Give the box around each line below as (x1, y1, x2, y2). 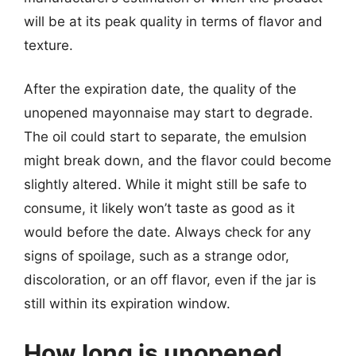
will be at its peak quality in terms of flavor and (24, 13, 323, 29)
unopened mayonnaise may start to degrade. (24, 105, 313, 121)
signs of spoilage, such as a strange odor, (24, 248, 289, 264)
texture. (24, 37, 73, 53)
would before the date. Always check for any (24, 224, 311, 240)
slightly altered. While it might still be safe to (24, 176, 307, 192)
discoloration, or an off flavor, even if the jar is (24, 272, 316, 288)
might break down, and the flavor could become (24, 153, 331, 168)
